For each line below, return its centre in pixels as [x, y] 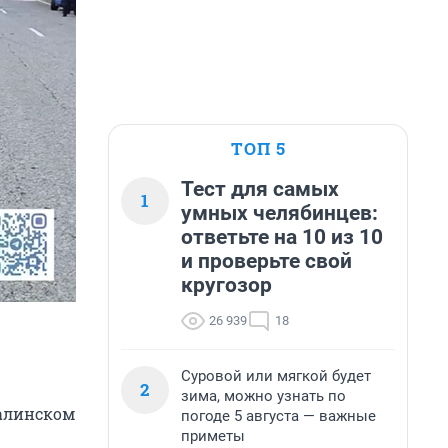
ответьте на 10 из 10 [282, 237]
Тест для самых [260, 189]
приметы [213, 436]
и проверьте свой [266, 261]
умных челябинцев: [279, 213]
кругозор [226, 285]
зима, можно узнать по [263, 396]
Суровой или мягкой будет [276, 376]
